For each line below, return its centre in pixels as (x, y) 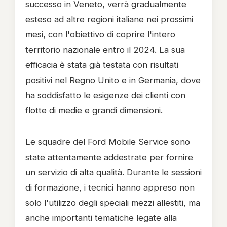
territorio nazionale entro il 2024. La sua (105, 50)
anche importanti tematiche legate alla (101, 218)
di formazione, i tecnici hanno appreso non (110, 187)
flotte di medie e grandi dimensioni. (94, 110)
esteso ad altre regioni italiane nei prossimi (109, 19)
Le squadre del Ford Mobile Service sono (108, 142)
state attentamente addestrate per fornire (109, 157)
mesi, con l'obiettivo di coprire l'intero (100, 34)
